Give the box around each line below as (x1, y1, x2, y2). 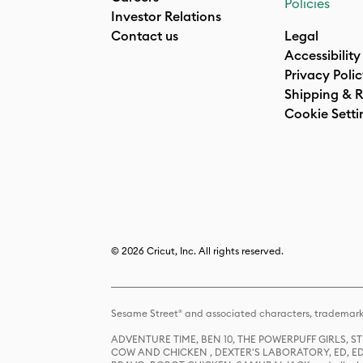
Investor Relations (111, 8, 221, 24)
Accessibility (284, 47, 361, 63)
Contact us (111, 28, 178, 44)
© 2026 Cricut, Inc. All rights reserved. (111, 245, 284, 257)
